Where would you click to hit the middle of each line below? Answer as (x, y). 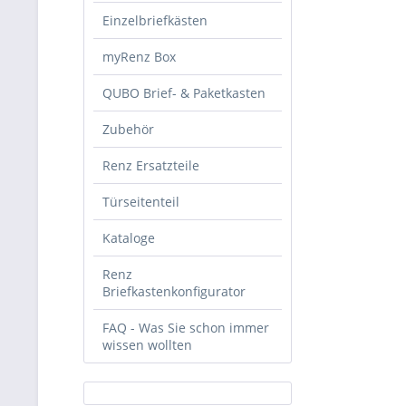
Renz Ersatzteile (151, 165)
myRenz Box (139, 57)
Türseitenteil (141, 202)
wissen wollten (147, 345)
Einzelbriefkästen (155, 20)
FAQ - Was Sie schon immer (186, 328)
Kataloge (129, 238)
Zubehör (128, 129)
